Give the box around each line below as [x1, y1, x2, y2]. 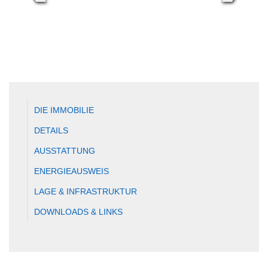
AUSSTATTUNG [34, 146, 95, 156]
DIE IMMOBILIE [34, 105, 94, 115]
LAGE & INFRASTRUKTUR [34, 187, 137, 196]
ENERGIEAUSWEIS [34, 166, 109, 176]
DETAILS [34, 126, 68, 135]
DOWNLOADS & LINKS [34, 207, 123, 217]
